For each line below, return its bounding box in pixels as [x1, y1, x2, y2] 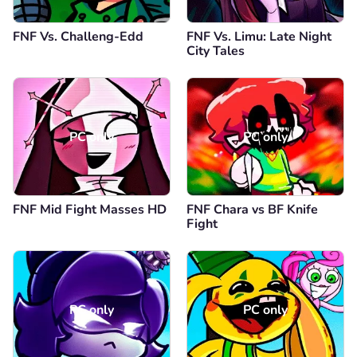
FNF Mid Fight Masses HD [13, 201, 167, 218]
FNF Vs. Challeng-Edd [13, 28, 143, 45]
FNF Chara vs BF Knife [186, 201, 318, 218]
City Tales [186, 42, 245, 60]
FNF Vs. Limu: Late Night [186, 28, 331, 45]
